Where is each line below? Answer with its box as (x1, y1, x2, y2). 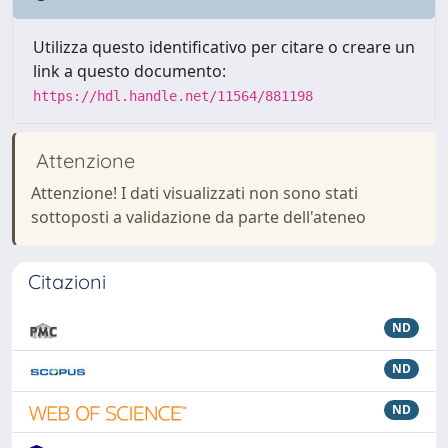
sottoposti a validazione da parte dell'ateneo (31, 205, 366, 228)
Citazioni (28, 268, 106, 294)
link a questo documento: (33, 59, 226, 82)
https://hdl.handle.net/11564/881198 (33, 87, 313, 104)
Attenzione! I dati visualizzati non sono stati (31, 181, 358, 204)
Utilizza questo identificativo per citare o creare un (33, 35, 415, 58)
